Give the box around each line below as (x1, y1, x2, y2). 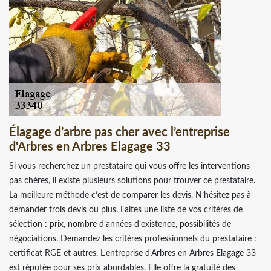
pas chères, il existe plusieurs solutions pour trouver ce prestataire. (9, 176, 255, 185)
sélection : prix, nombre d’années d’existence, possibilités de (9, 220, 231, 229)
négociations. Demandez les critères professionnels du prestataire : (9, 234, 256, 243)
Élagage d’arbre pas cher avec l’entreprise (9, 126, 230, 139)
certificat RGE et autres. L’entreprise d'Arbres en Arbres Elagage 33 (9, 249, 256, 258)
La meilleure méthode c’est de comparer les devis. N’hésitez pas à (9, 191, 251, 200)
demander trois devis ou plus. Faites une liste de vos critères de (9, 205, 243, 214)
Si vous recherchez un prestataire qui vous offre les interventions (9, 162, 250, 171)
